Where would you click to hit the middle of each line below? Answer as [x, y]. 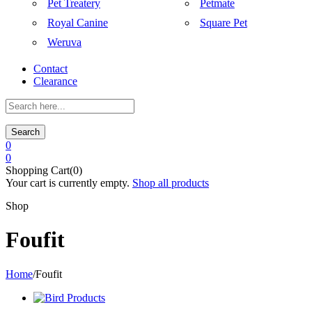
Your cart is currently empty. [68, 183]
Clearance [55, 81]
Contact [50, 69]
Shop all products [171, 183]
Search [25, 132]
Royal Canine [78, 23]
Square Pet [223, 23]
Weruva [64, 42]
